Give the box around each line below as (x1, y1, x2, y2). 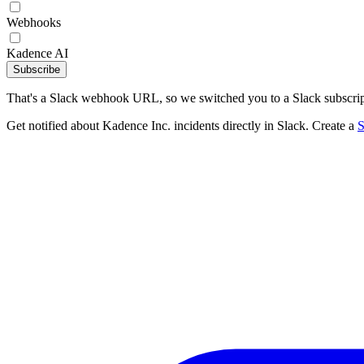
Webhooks (6, 15, 61, 29)
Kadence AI (6, 46, 68, 60)
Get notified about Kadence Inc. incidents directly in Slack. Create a (6, 119, 357, 132)
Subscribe (13, 63, 60, 76)
